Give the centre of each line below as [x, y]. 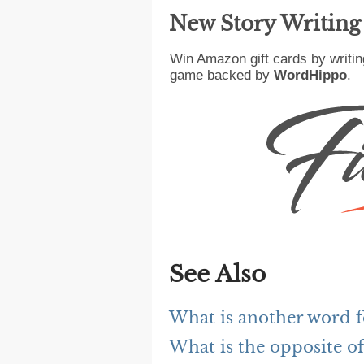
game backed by [222, 75]
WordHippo [310, 75]
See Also [217, 275]
